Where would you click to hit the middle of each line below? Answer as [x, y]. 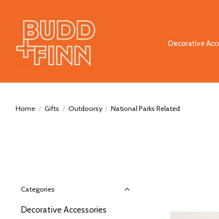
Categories [38, 189]
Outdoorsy [85, 108]
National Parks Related [146, 108]
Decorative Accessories [64, 209]
